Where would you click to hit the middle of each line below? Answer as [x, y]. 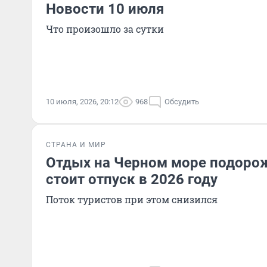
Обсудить [182, 102]
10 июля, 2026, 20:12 [82, 102]
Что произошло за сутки [105, 29]
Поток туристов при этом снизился [132, 199]
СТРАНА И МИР [76, 145]
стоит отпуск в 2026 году [132, 179]
